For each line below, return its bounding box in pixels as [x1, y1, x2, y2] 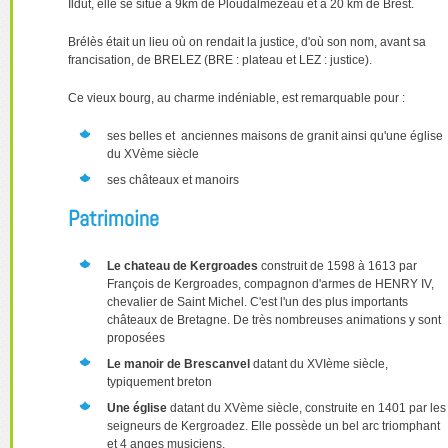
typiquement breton [107, 375, 212, 389]
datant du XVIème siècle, [250, 357, 388, 371]
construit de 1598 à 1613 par [261, 259, 417, 273]
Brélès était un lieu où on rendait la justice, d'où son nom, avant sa [68, 35, 426, 49]
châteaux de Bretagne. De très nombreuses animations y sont [107, 313, 441, 327]
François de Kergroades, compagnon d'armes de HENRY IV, [107, 277, 434, 291]
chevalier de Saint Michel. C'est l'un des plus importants [107, 295, 408, 309]
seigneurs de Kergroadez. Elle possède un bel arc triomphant [107, 419, 440, 433]
